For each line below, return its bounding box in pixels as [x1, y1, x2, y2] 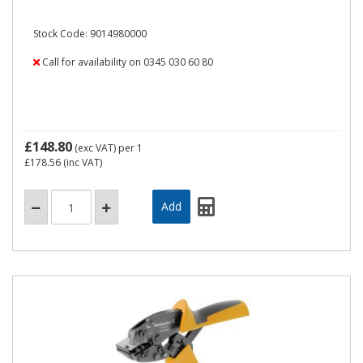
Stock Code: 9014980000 [33, 27, 147, 41]
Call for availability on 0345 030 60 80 [40, 55, 213, 69]
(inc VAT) [61, 156, 102, 169]
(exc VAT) [72, 141, 118, 155]
